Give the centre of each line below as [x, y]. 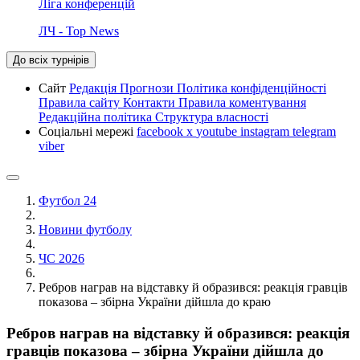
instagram [266, 131]
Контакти [151, 102]
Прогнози [148, 88]
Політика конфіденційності [252, 88]
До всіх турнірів [51, 59]
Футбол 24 [67, 200]
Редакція [94, 88]
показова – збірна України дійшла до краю [155, 301]
